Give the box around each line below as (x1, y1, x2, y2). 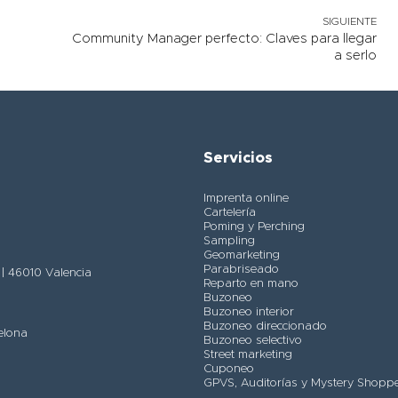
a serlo (334, 49, 378, 63)
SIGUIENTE (322, 16, 378, 28)
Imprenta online (203, 193, 289, 205)
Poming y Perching (203, 221, 305, 234)
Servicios (203, 151, 273, 166)
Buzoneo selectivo (203, 335, 302, 347)
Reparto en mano (203, 278, 298, 291)
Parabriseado (203, 264, 279, 276)
